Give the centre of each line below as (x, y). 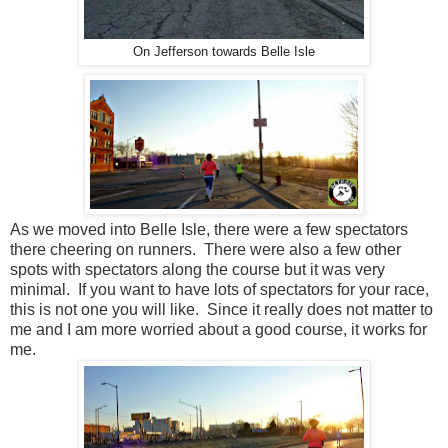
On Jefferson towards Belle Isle (224, 52)
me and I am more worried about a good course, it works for (218, 330)
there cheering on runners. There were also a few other (205, 250)
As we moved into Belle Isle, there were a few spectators (209, 230)
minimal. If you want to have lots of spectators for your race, (219, 290)
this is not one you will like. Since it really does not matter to (221, 310)
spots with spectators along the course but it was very (197, 270)
